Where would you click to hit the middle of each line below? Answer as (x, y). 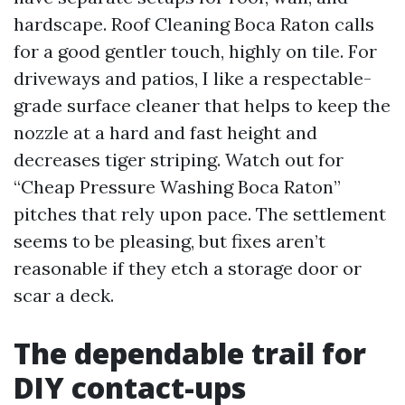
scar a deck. (64, 295)
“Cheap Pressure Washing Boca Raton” (177, 187)
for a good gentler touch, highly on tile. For (195, 51)
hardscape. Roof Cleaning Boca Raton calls (194, 24)
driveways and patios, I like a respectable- (193, 78)
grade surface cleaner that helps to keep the (202, 105)
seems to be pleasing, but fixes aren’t (170, 241)
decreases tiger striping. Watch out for (179, 160)
